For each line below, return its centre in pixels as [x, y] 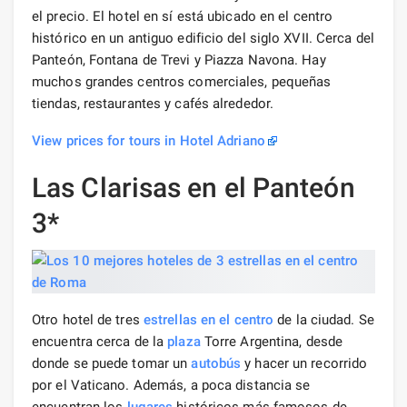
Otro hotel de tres [88, 319]
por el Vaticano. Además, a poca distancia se [171, 385]
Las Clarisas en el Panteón [194, 187]
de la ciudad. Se [324, 319]
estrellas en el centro [208, 319]
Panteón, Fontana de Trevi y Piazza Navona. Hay [179, 60]
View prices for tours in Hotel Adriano [149, 140]
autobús [216, 363]
